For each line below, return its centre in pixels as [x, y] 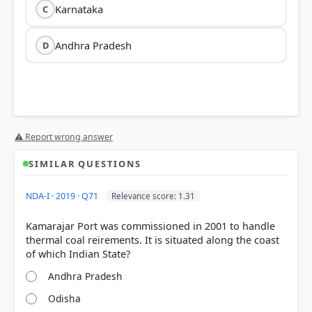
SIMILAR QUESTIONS [85, 163]
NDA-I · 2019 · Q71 [63, 196]
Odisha [65, 299]
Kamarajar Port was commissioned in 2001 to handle [150, 226]
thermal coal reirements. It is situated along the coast [153, 240]
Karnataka [79, 9]
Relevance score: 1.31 [153, 196]
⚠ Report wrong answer [64, 136]
